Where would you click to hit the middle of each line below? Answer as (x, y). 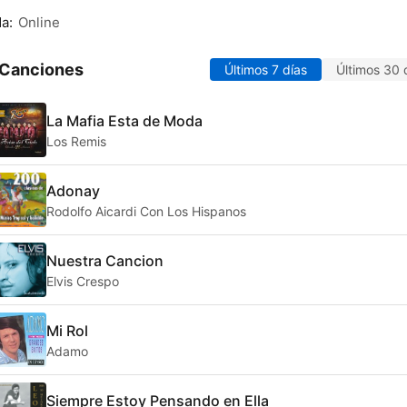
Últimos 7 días (266, 70)
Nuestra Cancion (105, 260)
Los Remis (76, 141)
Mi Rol (67, 330)
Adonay (73, 190)
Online (39, 23)
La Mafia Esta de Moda (124, 120)
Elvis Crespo (83, 281)
